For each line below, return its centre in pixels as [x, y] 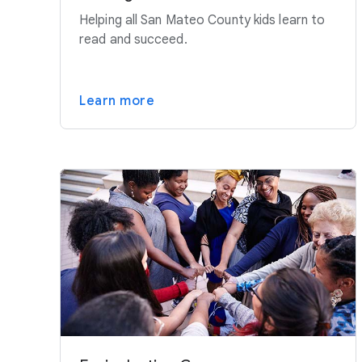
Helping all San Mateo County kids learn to [202, 21]
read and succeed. [133, 40]
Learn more [117, 101]
